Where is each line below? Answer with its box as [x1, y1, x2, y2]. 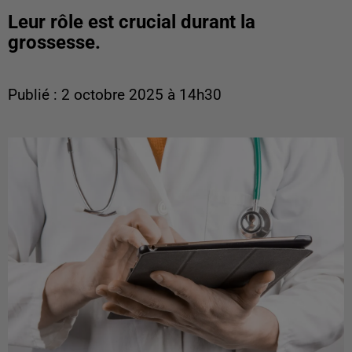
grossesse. [8, 31, 101, 53]
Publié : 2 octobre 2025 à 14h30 [8, 86, 222, 104]
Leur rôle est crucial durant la [8, 11, 255, 33]
